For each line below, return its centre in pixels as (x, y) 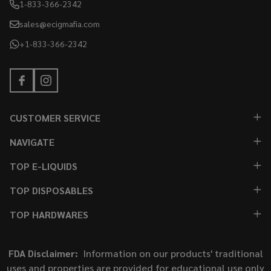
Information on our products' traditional (170, 253)
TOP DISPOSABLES (51, 191)
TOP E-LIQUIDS (44, 166)
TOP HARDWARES (49, 215)
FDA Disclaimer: (43, 253)
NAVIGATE (32, 142)
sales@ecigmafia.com (60, 24)
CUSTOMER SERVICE (55, 118)
